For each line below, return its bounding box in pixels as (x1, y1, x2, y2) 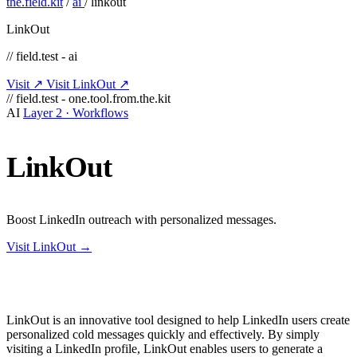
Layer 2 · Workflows (23, 105, 128, 120)
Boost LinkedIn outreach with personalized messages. (6, 213, 277, 227)
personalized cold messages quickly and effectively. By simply (6, 328, 320, 342)
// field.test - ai (6, 49, 77, 63)
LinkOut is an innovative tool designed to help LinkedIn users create (6, 313, 350, 328)
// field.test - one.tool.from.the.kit (6, 91, 171, 105)
